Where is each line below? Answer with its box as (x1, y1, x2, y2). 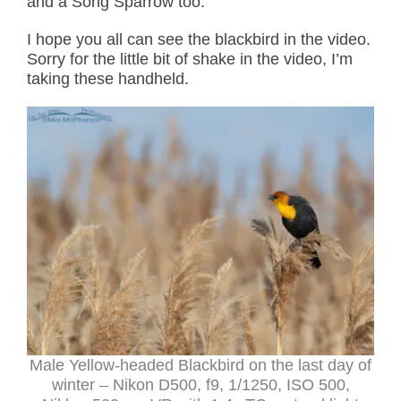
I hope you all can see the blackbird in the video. (27, 30, 371, 49)
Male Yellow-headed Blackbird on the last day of (30, 355, 371, 374)
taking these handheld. (27, 70, 189, 89)
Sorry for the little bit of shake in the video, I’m (27, 50, 353, 69)
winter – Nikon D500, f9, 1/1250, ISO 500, (51, 375, 350, 394)
